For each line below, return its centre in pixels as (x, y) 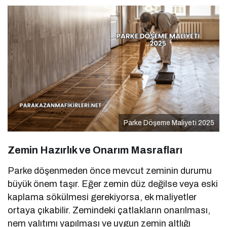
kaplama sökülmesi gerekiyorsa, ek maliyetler (102, 197)
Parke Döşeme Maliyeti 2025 (169, 123)
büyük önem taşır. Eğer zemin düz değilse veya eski (113, 184)
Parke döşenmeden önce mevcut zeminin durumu (110, 171)
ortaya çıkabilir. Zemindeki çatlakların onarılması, (109, 211)
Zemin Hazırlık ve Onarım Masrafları (95, 150)
